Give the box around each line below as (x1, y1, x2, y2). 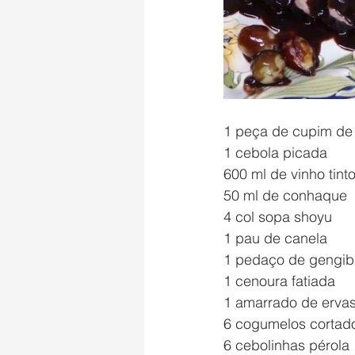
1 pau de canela (223, 229, 327, 247)
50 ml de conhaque (223, 186, 347, 204)
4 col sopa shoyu (223, 208, 332, 226)
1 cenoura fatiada (223, 272, 335, 290)
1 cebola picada (223, 143, 327, 162)
